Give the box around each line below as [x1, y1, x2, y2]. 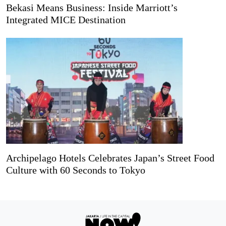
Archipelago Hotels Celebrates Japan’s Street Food [6, 152, 214, 163]
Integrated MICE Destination [6, 14, 126, 25]
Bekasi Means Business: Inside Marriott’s [6, 2, 178, 13]
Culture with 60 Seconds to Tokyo [6, 164, 145, 176]
